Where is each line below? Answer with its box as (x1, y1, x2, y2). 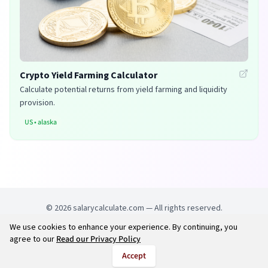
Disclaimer (218, 232, 255, 244)
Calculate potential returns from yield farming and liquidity (20, 83, 227, 96)
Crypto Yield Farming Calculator (20, 68, 157, 82)
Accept (122, 250, 146, 262)
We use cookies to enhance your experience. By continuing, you (10, 221, 237, 233)
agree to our (10, 233, 54, 245)
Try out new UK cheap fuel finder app (86, 232, 218, 244)
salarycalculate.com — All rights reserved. (71, 202, 223, 214)
